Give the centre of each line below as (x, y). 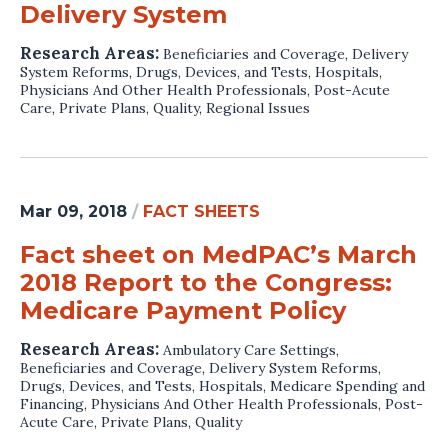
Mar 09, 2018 (73, 211)
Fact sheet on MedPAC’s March (218, 254)
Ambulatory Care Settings (249, 349)
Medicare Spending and (347, 385)
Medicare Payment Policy (183, 310)
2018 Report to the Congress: (206, 282)
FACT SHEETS (201, 211)
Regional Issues (258, 107)
